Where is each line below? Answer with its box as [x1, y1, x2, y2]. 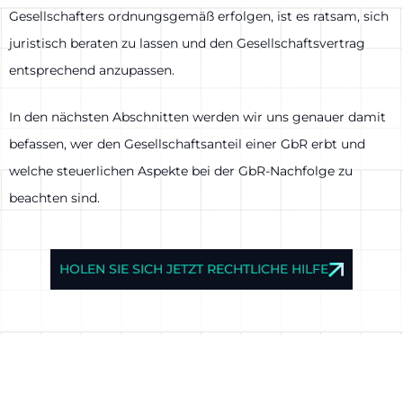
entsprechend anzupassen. [9, 61, 175, 78]
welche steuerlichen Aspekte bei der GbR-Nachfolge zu [9, 163, 353, 180]
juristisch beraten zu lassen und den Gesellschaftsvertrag [9, 34, 365, 51]
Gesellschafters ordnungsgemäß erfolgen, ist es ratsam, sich [9, 7, 389, 24]
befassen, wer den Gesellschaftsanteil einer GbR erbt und [9, 136, 365, 153]
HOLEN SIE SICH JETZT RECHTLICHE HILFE [59, 261, 329, 278]
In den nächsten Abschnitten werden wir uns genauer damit [9, 109, 386, 126]
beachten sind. [9, 190, 100, 207]
